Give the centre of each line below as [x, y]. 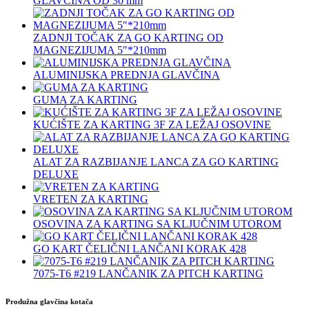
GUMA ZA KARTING [85, 100]
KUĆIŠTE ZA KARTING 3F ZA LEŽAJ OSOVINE [152, 125]
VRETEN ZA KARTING [91, 199]
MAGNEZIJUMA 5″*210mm [100, 50]
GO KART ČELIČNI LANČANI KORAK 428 [140, 249]
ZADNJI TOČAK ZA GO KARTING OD [128, 38]
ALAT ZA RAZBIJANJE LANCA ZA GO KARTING [156, 162]
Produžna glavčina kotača [49, 302]
